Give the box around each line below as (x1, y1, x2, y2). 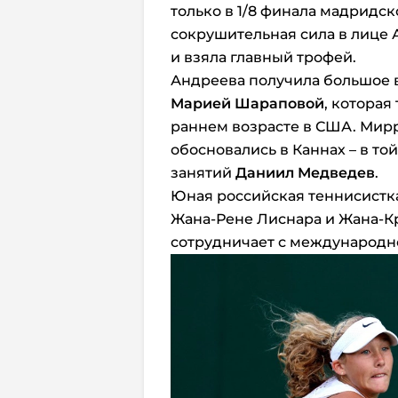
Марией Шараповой (171, 95, 324, 112)
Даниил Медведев (235, 164, 375, 181)
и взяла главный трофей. (171, 49, 356, 66)
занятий (171, 164, 235, 181)
